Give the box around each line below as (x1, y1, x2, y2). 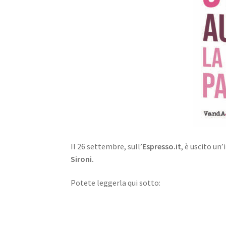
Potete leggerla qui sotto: (71, 178, 161, 188)
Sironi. (71, 153, 97, 164)
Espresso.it (142, 141, 182, 151)
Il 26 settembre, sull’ (71, 141, 143, 151)
